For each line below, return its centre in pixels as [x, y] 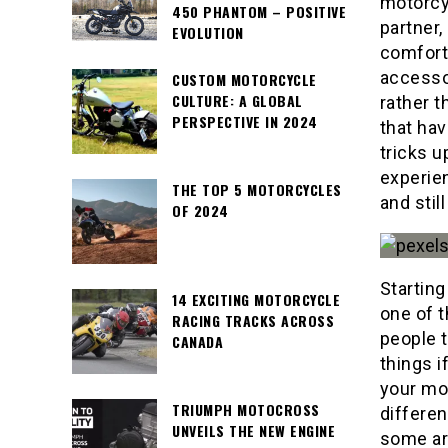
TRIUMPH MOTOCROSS [246, 410]
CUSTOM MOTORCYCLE [244, 80]
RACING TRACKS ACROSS [253, 321]
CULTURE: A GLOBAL [237, 101]
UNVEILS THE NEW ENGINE [253, 431]
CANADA [197, 342]
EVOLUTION [208, 33]
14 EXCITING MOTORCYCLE [256, 300]
